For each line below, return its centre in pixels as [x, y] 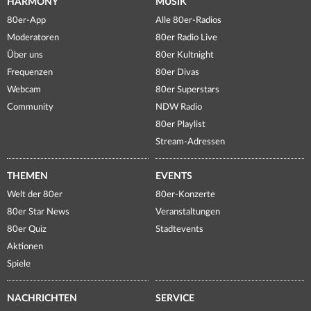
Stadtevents [179, 230]
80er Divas [177, 73]
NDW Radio [179, 108]
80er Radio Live [186, 38]
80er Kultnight [185, 56]
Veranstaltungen [188, 212]
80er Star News [38, 212]
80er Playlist [180, 125]
